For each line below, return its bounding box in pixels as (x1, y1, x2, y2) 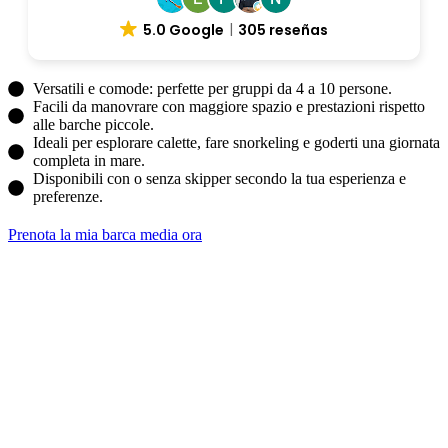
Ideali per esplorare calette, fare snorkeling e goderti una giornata (33, 133, 440, 151)
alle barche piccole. (33, 115, 154, 133)
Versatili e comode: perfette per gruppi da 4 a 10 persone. (33, 79, 392, 97)
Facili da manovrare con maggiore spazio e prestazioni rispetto (33, 97, 425, 115)
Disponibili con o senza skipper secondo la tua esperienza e (33, 169, 406, 187)
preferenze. (33, 187, 103, 205)
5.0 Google (142, 19, 224, 40)
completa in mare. (33, 151, 145, 169)
